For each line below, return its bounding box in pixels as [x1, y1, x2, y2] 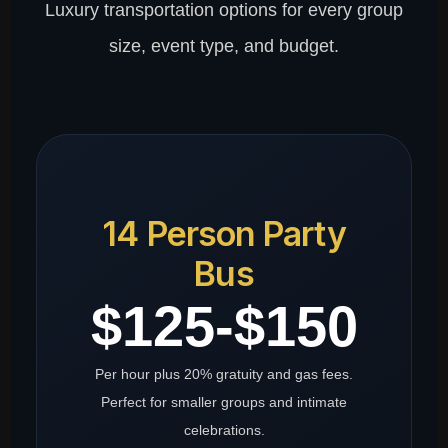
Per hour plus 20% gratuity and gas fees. [95, 366, 353, 383]
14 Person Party [102, 213, 346, 255]
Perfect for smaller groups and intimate [101, 394, 347, 411]
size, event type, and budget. [109, 36, 339, 57]
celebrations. [183, 422, 265, 439]
